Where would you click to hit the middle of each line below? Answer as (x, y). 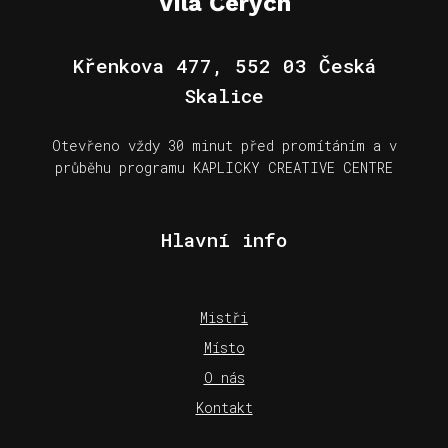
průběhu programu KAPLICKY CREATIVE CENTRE (224, 167)
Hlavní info (224, 239)
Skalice (224, 95)
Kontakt (224, 407)
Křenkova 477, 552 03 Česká (224, 65)
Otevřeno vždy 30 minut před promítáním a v (224, 145)
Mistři (224, 317)
